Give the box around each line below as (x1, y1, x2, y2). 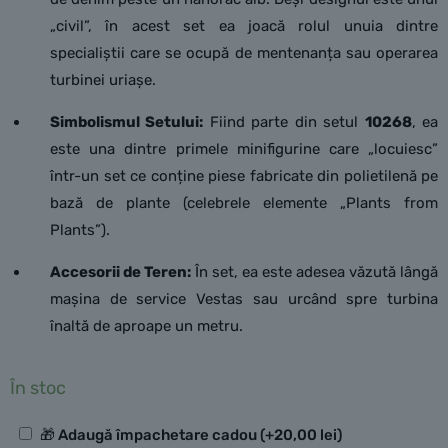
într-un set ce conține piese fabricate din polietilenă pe (50, 167, 438, 185)
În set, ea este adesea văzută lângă (191, 263, 438, 281)
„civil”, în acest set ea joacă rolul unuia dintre (50, 17, 438, 35)
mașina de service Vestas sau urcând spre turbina (50, 290, 438, 308)
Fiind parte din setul (203, 113, 365, 131)
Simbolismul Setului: (50, 113, 204, 131)
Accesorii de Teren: (50, 263, 191, 281)
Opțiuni (12, 421, 67, 440)
